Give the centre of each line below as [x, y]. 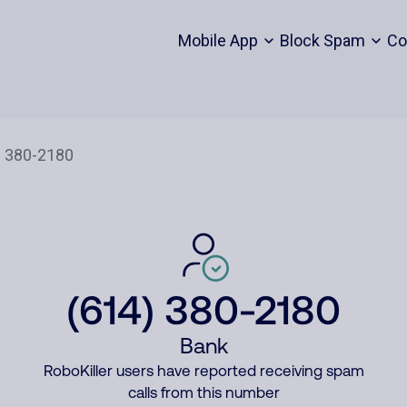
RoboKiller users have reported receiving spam [203, 371]
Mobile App [218, 40]
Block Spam [322, 40]
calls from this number [203, 392]
